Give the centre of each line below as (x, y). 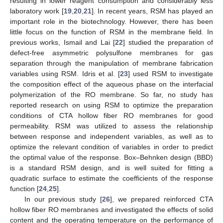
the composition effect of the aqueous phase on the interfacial (111, 84)
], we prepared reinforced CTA (162, 199)
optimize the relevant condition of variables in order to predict (111, 147)
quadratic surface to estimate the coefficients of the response (111, 178)
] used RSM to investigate (171, 73)
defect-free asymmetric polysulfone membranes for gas (111, 53)
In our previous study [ (63, 199)
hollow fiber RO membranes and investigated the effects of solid (111, 209)
